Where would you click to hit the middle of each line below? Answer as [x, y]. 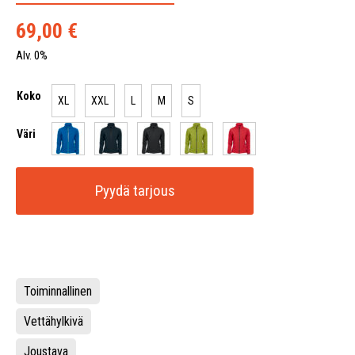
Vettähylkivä [53, 321]
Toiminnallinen [58, 291]
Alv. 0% [32, 55]
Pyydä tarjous [135, 191]
